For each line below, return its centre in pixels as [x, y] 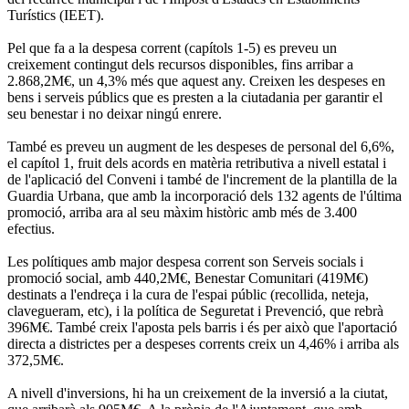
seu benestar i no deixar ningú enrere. [115, 113]
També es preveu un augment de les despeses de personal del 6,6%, [201, 146]
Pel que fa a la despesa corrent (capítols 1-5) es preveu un [172, 47]
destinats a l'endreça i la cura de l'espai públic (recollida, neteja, [188, 294]
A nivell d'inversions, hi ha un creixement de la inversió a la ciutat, [198, 393]
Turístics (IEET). [56, 15]
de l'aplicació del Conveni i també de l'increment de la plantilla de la [202, 179]
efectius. [31, 228]
